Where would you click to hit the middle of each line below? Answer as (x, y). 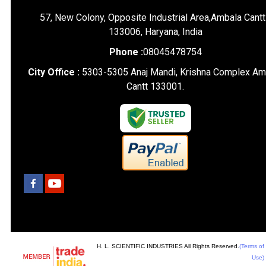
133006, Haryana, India (155, 32)
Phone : (126, 52)
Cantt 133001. (156, 86)
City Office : (55, 72)
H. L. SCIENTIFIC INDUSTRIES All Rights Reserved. (168, 246)
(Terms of (251, 246)
